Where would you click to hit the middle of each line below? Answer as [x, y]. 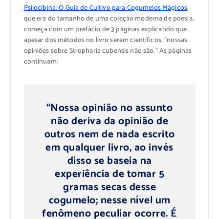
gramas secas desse [109, 187]
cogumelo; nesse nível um [109, 201]
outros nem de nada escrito [109, 135]
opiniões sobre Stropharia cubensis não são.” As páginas [108, 51]
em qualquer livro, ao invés [109, 148]
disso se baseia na [109, 161]
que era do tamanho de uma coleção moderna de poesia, [109, 19]
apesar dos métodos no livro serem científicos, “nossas [106, 40]
